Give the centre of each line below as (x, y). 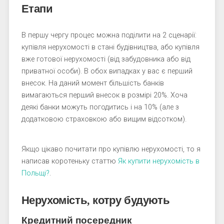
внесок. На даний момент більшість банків (92, 83)
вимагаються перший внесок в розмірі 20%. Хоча (104, 95)
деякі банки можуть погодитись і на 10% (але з (100, 107)
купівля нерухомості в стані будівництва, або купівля (110, 47)
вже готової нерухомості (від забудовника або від (106, 59)
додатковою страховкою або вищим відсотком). (104, 119)
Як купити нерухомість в (158, 161)
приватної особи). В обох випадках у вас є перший (107, 71)
